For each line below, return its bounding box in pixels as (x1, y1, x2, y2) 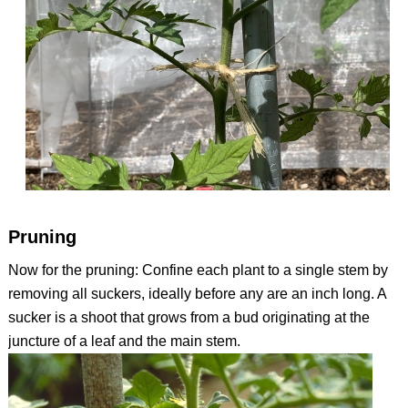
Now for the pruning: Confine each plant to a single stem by (7, 262, 388, 279)
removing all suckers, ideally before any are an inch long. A (7, 286, 386, 302)
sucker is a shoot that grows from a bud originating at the (7, 310, 370, 326)
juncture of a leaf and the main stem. (7, 333, 240, 350)
